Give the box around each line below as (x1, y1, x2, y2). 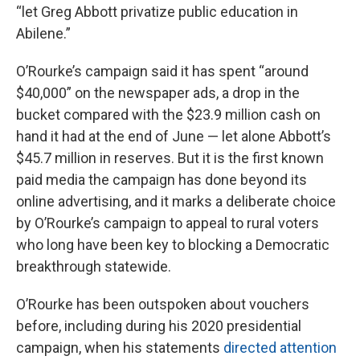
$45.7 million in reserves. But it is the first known (16, 149, 324, 167)
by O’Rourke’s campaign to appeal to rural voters (16, 215, 319, 232)
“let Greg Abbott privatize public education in (16, 3, 298, 21)
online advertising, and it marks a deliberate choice (16, 193, 336, 211)
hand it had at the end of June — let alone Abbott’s (16, 128, 331, 145)
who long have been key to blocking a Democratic (16, 236, 329, 254)
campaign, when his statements (16, 339, 223, 357)
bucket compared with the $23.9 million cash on (16, 106, 321, 124)
